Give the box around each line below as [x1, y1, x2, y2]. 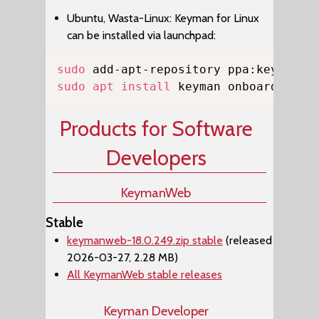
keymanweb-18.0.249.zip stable [67, 234, 223, 247]
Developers [105, 145, 206, 170]
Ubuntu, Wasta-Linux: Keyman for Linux [67, 11, 259, 25]
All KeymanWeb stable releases [67, 268, 222, 281]
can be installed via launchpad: [67, 28, 216, 42]
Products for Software [59, 116, 253, 141]
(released [223, 234, 272, 247]
